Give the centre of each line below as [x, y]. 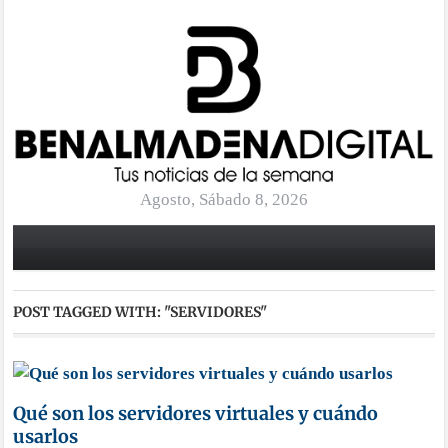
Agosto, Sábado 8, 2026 [223, 199]
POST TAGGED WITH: [89, 312]
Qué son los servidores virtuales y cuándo [196, 413]
